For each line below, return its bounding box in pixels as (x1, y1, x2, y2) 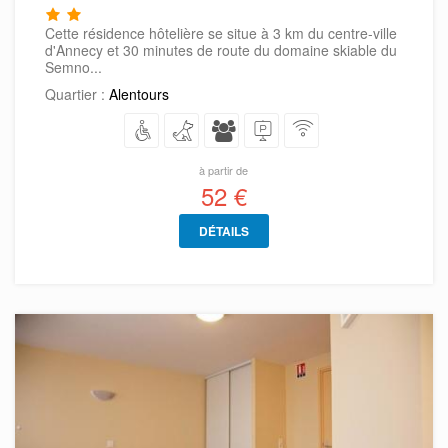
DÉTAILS (198, 222, 249, 241)
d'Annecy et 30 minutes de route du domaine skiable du (45, 40, 397, 61)
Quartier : (45, 84, 109, 105)
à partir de (199, 162, 249, 179)
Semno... (45, 57, 102, 78)
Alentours (109, 84, 169, 105)
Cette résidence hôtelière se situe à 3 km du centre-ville (45, 23, 397, 44)
